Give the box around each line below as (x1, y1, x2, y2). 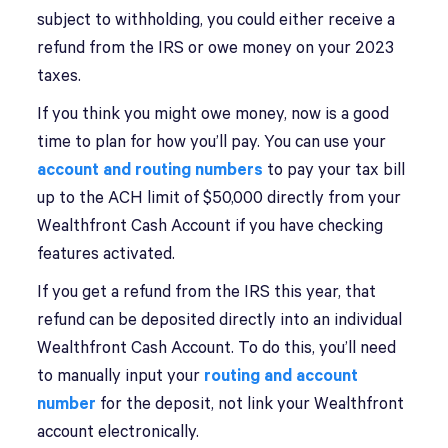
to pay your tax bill (263, 161, 406, 180)
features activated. (37, 245, 180, 264)
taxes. (37, 67, 86, 86)
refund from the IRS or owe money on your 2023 (37, 39, 395, 58)
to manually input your (37, 367, 205, 386)
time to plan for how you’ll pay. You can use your (37, 133, 387, 152)
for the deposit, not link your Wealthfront (96, 395, 405, 414)
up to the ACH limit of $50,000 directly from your (37, 189, 402, 208)
